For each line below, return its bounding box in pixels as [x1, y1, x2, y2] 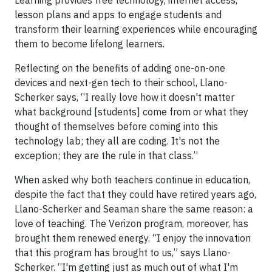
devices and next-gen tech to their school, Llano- [15, 76, 228, 89]
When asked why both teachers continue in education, [15, 174, 250, 186]
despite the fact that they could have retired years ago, [15, 188, 256, 201]
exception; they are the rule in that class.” [15, 149, 198, 162]
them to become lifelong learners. [15, 38, 165, 50]
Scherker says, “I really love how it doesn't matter [15, 91, 234, 104]
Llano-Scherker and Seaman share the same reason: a [15, 203, 253, 216]
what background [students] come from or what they [15, 106, 248, 118]
